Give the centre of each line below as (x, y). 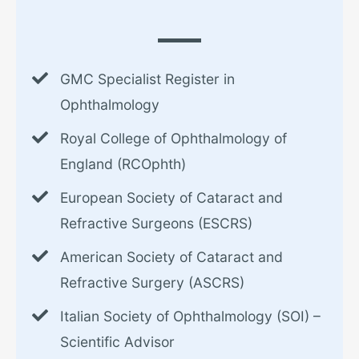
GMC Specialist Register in (147, 79)
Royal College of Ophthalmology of (173, 139)
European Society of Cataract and (171, 198)
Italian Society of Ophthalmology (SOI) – (190, 317)
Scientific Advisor (117, 342)
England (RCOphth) (123, 164)
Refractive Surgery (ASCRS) (152, 283)
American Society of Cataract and (171, 257)
